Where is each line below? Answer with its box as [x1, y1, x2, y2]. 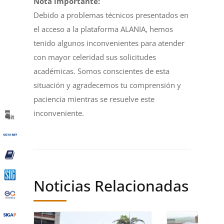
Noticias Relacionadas [33, 175, 189, 196]
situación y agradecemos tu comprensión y [33, 80, 181, 90]
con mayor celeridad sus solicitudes [33, 52, 156, 62]
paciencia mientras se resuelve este [33, 94, 155, 104]
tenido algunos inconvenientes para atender [33, 38, 185, 48]
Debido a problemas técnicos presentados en [33, 10, 189, 20]
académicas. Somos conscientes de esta [33, 66, 170, 76]
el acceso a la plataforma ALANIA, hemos [33, 24, 173, 34]
